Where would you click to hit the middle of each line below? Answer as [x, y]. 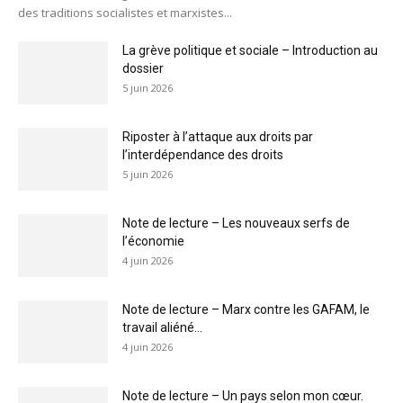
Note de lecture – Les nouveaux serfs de [236, 223]
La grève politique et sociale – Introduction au [250, 50]
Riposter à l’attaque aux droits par [218, 136]
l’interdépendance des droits [203, 154]
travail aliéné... [162, 327]
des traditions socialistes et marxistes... [125, 12]
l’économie [153, 241]
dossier [143, 68]
